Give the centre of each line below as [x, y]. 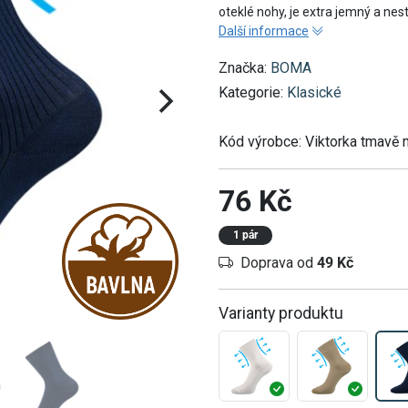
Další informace [264, 31]
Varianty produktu [281, 313]
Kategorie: [253, 93]
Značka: [245, 68]
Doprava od [279, 262]
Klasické [314, 93]
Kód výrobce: [262, 142]
